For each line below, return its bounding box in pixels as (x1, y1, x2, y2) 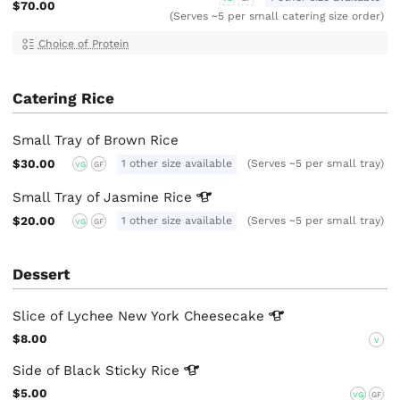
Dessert (12, 265, 71, 284)
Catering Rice (12, 89, 115, 108)
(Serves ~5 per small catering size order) (170, 10, 385, 23)
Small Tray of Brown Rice (12, 132, 179, 149)
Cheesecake (184, 308, 270, 324)
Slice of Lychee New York (12, 308, 185, 324)
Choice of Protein (37, 37, 129, 50)
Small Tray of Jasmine (12, 188, 164, 205)
